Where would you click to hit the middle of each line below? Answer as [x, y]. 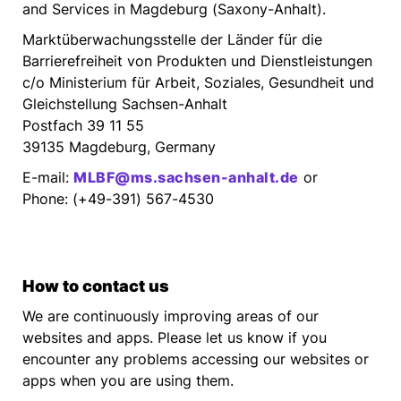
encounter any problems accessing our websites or [196, 359]
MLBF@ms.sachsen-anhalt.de [186, 177]
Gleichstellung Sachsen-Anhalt [125, 103]
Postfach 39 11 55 [83, 125]
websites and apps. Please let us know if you [175, 338]
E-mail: [48, 177]
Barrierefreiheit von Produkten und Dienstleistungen [197, 60]
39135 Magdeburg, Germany [119, 146]
